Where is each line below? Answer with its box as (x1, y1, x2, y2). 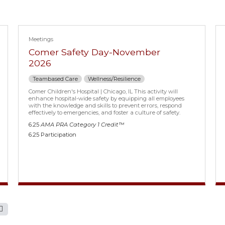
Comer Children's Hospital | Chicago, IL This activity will (29, 88, 178, 95)
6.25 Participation (29, 131, 77, 139)
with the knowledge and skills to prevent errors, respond (29, 102, 182, 109)
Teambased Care (33, 75, 78, 83)
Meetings (29, 36, 54, 43)
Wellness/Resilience (88, 75, 141, 83)
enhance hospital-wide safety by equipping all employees (29, 95, 185, 102)
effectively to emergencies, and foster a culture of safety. (29, 109, 181, 117)
